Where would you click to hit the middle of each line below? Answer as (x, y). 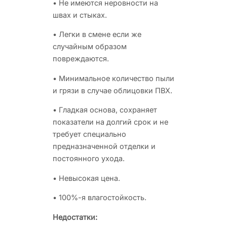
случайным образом (90, 46)
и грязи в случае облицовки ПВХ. (112, 90)
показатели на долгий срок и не (110, 122)
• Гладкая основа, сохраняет (105, 110)
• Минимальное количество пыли (113, 78)
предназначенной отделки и (104, 146)
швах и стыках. (80, 15)
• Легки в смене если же (97, 34)
